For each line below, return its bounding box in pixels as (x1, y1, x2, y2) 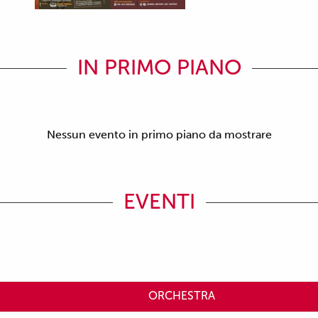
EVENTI (123, 189, 195, 215)
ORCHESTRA (148, 289, 215, 303)
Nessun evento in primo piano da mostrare (46, 128, 272, 142)
